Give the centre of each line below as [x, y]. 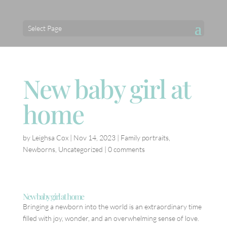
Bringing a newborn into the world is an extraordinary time [112, 206]
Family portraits [144, 138]
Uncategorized [80, 149]
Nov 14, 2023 [94, 138]
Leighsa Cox [50, 138]
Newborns [39, 149]
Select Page [45, 28]
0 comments [126, 149]
